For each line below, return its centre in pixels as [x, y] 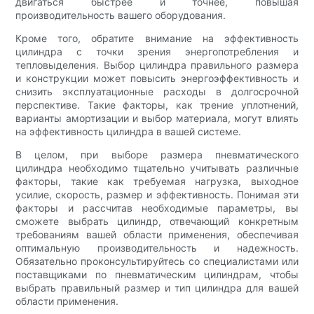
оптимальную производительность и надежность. [157, 248]
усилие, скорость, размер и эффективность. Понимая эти [157, 195]
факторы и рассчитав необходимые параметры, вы [157, 208]
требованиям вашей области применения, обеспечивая [157, 235]
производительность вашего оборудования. [121, 15]
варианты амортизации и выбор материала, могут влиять [157, 118]
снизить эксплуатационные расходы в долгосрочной [157, 92]
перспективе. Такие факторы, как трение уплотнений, [157, 105]
